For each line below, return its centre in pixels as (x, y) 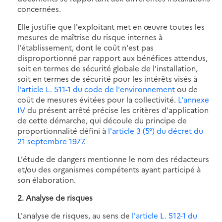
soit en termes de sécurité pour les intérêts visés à (107, 78)
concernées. (39, 8)
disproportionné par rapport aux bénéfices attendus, (112, 57)
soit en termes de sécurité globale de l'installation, (108, 68)
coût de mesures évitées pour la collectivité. (98, 99)
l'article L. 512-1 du (165, 215)
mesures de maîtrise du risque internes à (90, 37)
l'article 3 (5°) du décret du (156, 130)
